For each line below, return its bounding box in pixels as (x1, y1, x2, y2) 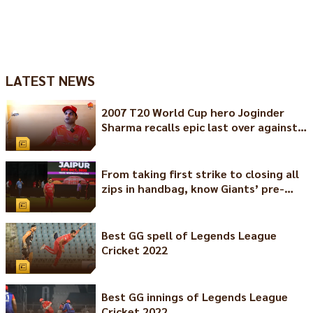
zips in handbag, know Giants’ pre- (101, 180, 284, 196)
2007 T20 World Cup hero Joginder (101, 104, 284, 119)
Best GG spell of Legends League (101, 227, 277, 242)
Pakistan (101, 133, 147, 149)
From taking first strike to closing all (101, 166, 299, 181)
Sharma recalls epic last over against (101, 119, 298, 134)
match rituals (101, 195, 173, 210)
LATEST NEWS (5, 71, 95, 89)
